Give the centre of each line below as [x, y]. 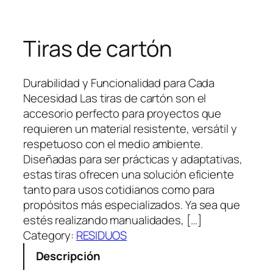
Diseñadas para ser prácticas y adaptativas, [133, 159]
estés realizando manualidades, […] [112, 220]
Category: [50, 236]
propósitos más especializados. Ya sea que [132, 205]
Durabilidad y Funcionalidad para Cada [119, 83]
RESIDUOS [102, 236]
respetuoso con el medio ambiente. [113, 144]
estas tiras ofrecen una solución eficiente [129, 175]
